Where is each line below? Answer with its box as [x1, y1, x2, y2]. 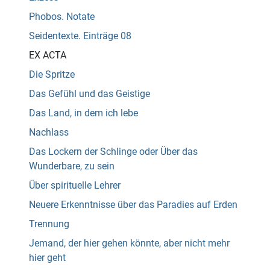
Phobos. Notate [29, 11, 95, 23]
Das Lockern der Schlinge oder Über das [29, 146, 198, 158]
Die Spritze [29, 69, 75, 81]
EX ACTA [29, 49, 66, 61]
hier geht [29, 252, 66, 264]
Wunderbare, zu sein [29, 160, 115, 172]
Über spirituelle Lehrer [29, 180, 121, 192]
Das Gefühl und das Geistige [29, 88, 150, 100]
